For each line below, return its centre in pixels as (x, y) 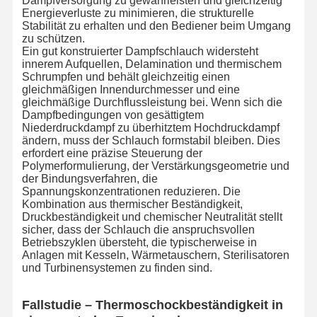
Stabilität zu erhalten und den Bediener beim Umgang (156, 25)
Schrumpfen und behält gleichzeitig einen (126, 76)
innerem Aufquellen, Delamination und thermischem (151, 64)
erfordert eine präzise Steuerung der (112, 153)
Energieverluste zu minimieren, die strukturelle (138, 13)
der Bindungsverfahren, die (90, 178)
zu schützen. (53, 38)
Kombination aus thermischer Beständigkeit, (132, 204)
